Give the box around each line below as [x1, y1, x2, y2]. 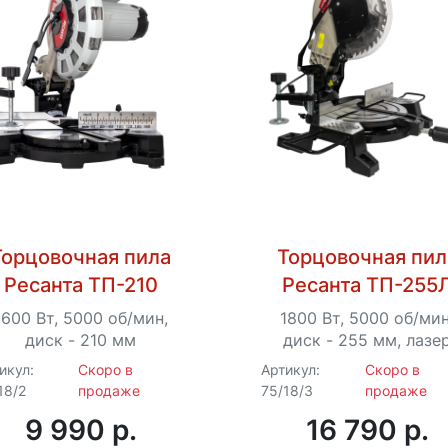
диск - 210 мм [25, 329, 137, 350]
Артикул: [261, 361, 321, 379]
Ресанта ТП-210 [3, 272, 158, 297]
